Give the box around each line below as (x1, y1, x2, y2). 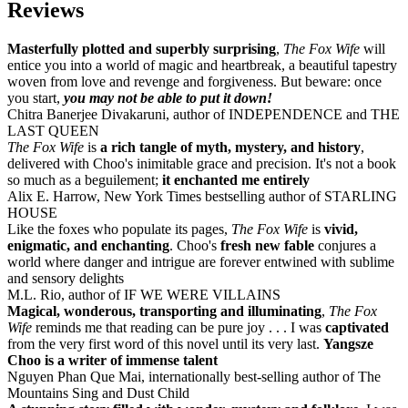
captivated (325, 319, 389, 335)
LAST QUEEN (7, 122, 99, 138)
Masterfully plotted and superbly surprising (7, 40, 276, 56)
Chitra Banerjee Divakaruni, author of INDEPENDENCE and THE (7, 106, 400, 122)
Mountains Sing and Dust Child (7, 384, 189, 401)
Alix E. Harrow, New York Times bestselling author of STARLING (7, 188, 397, 204)
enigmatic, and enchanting (7, 237, 169, 253)
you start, (7, 89, 64, 106)
